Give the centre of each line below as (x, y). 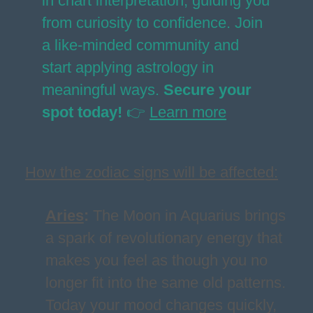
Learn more (188, 112)
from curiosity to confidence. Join (152, 23)
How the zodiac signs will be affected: (152, 172)
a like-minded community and (140, 45)
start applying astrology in (128, 67)
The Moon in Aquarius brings (187, 216)
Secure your (208, 90)
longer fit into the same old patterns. (165, 283)
